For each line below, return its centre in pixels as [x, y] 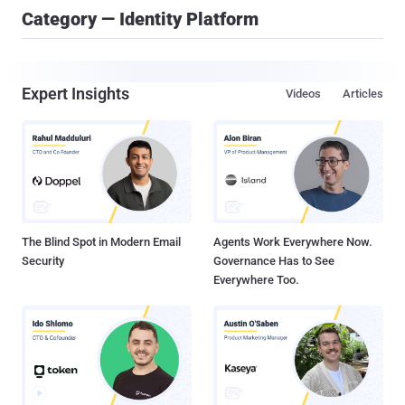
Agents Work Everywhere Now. [293, 242]
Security [43, 261]
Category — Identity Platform [140, 19]
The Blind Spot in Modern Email [101, 242]
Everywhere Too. [256, 280]
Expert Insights [75, 94]
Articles [363, 94]
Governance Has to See [274, 261]
